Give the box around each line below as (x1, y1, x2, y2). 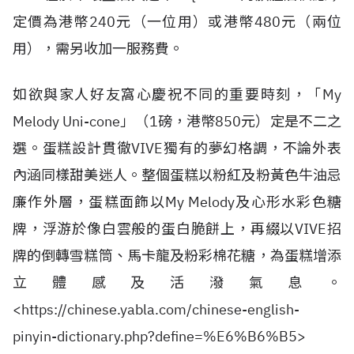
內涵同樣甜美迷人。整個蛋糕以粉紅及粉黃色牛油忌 (13, 166, 341, 184)
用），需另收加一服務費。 (13, 40, 183, 58)
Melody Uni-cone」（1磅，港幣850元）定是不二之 (13, 112, 341, 130)
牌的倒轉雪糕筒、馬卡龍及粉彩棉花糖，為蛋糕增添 (13, 247, 341, 265)
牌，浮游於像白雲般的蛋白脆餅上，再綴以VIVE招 (13, 220, 341, 238)
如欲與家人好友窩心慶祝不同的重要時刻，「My (13, 85, 341, 104)
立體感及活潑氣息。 (13, 273, 341, 292)
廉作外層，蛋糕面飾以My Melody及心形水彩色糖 (13, 193, 341, 211)
